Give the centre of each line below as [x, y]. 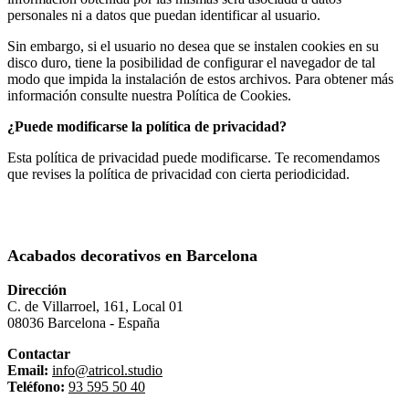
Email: [28, 371]
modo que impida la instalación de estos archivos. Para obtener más [200, 79]
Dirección [37, 290]
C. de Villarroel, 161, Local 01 [95, 307]
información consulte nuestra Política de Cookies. [149, 96]
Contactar [39, 354]
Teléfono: [36, 387]
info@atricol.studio [107, 371]
